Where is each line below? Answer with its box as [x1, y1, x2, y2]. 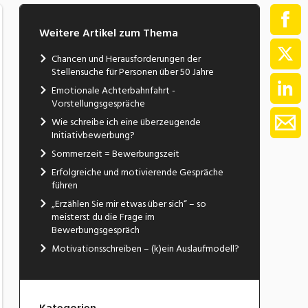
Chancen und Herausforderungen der [51, 50, 201, 67]
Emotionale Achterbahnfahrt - [51, 82, 175, 98]
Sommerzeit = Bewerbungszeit [51, 145, 179, 162]
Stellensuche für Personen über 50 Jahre [51, 63, 214, 80]
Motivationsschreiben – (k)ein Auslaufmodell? [51, 240, 239, 256]
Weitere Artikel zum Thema [38, 23, 178, 42]
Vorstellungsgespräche [51, 95, 145, 111]
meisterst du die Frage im [51, 208, 155, 225]
